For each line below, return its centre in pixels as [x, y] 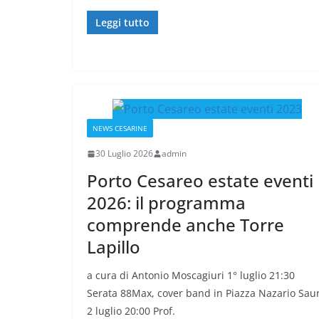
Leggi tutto [122, 23]
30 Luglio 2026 [124, 154]
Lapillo [114, 247]
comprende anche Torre [185, 225]
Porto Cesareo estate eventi [200, 181]
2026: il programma [166, 203]
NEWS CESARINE [120, 129]
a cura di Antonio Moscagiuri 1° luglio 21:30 [191, 276]
